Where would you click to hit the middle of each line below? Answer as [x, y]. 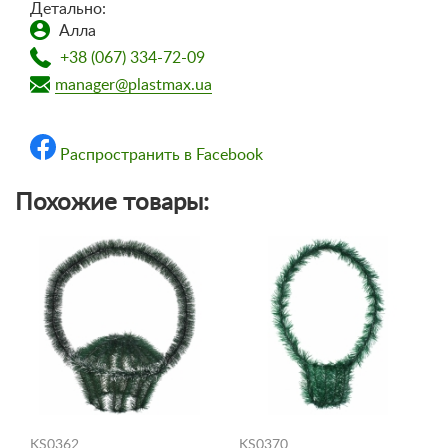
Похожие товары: [112, 202]
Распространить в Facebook [161, 154]
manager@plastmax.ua [133, 84]
